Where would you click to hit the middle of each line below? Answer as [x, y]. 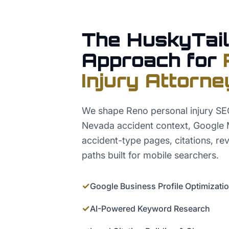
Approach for [149, 60]
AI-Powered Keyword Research [150, 209]
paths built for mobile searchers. [150, 155]
